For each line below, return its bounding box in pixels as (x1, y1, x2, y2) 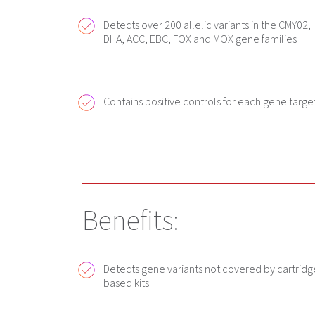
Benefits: (82, 201, 179, 242)
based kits (103, 275, 150, 291)
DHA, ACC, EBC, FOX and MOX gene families (103, 32, 297, 48)
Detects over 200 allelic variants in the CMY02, (103, 18, 311, 34)
